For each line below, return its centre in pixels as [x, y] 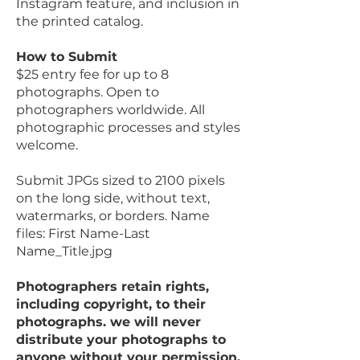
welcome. [47, 145]
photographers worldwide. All [110, 110]
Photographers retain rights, [112, 286]
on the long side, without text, [113, 198]
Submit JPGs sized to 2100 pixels [121, 180]
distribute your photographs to [121, 340]
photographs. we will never [108, 322]
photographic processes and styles [128, 127]
